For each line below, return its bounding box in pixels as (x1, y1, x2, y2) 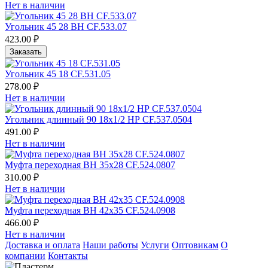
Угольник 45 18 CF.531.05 (5, 68, 111, 79)
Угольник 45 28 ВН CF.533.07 (5, 21, 127, 32)
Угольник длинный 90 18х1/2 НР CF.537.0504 (5, 114, 192, 124)
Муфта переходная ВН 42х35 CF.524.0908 (5, 205, 175, 215)
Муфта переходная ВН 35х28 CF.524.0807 (5, 159, 175, 170)
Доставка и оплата (5, 239, 80, 250)
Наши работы (83, 239, 138, 250)
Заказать (10, 47, 42, 56)
